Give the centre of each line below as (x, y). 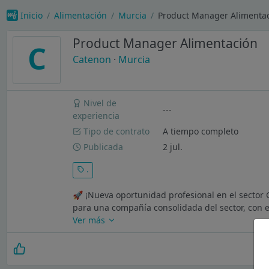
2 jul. (173, 147)
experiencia (96, 116)
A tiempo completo (201, 131)
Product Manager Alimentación (165, 44)
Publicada (102, 147)
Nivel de (99, 103)
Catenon (92, 60)
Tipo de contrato (116, 131)
